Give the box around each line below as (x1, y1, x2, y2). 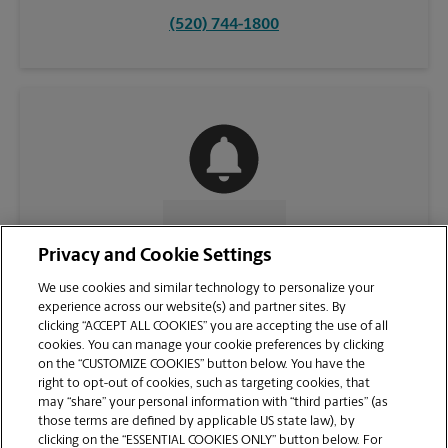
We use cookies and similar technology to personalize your (38, 282, 375, 295)
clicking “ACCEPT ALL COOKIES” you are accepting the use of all (38, 320, 389, 333)
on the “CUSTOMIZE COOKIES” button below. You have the (38, 358, 366, 371)
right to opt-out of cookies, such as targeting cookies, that (38, 377, 371, 390)
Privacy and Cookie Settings (38, 247, 273, 266)
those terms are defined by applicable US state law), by (38, 415, 356, 428)
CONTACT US (170, 224, 262, 241)
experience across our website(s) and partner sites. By (38, 301, 347, 314)
